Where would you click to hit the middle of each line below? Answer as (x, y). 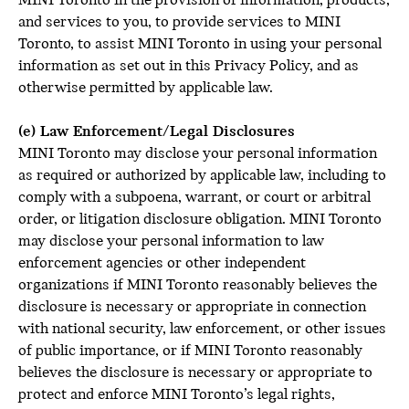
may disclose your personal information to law (171, 241)
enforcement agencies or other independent (162, 263)
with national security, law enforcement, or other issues (202, 329)
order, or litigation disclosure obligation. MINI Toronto (200, 220)
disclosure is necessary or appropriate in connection (192, 307)
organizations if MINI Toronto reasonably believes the (198, 285)
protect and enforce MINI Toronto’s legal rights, (177, 395)
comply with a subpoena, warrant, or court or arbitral (194, 198)
